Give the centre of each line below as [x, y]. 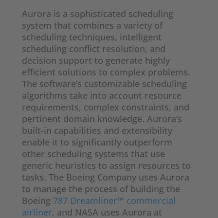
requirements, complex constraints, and [105, 107]
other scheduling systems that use [93, 154]
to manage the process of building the [101, 189]
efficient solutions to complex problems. [106, 72]
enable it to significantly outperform [97, 142]
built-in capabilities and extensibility [97, 131]
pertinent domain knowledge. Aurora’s [102, 119]
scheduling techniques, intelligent [91, 37]
